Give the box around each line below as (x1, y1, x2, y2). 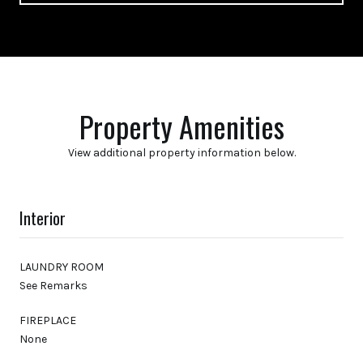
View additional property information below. (67, 145, 296, 160)
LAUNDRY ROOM (19, 259, 104, 274)
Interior (19, 205, 66, 230)
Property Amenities (79, 104, 284, 147)
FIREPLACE (19, 313, 76, 327)
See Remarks (19, 278, 88, 293)
